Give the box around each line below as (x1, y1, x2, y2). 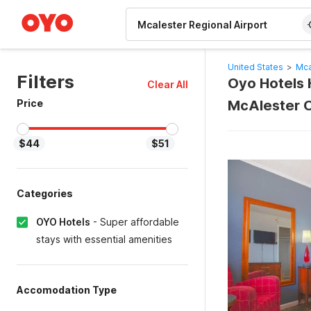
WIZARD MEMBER (27, 3, 96, 11)
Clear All (146, 78, 188, 90)
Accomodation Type (17, 284, 117, 296)
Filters (17, 71, 74, 92)
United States (227, 62, 283, 72)
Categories (17, 187, 73, 199)
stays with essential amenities (36, 233, 172, 245)
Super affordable (100, 216, 179, 228)
